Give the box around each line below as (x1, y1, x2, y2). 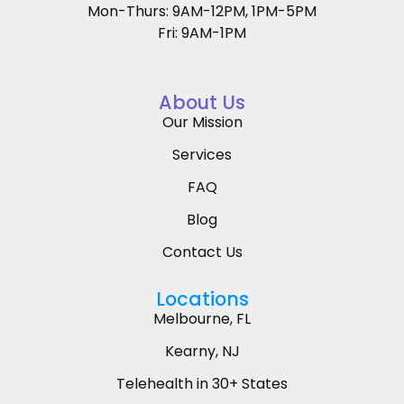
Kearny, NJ (164, 340, 240, 362)
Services (172, 143, 232, 165)
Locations (155, 285, 249, 312)
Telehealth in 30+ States (116, 372, 288, 394)
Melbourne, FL (153, 308, 251, 329)
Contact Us (161, 241, 243, 262)
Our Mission (161, 111, 243, 133)
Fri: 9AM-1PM (158, 22, 246, 43)
